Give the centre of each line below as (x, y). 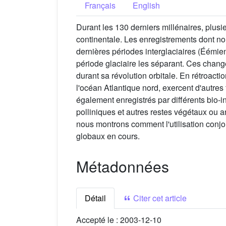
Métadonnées (123, 166)
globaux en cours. (108, 136)
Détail (95, 198)
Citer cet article (159, 198)
